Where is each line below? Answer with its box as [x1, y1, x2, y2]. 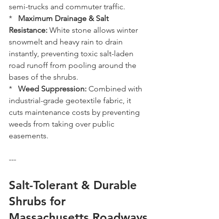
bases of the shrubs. [9, 72, 78, 82]
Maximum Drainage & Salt [18, 14, 110, 23]
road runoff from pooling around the [9, 61, 138, 70]
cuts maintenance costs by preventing [9, 108, 142, 117]
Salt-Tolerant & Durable [9, 178, 140, 192]
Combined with [87, 84, 144, 93]
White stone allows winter [47, 25, 140, 35]
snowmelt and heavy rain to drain [9, 37, 125, 46]
